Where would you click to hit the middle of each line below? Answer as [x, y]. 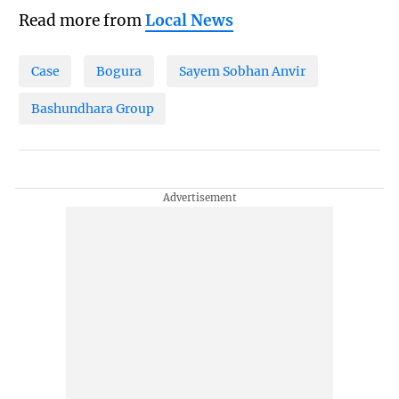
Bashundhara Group [92, 109]
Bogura [119, 71]
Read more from [81, 20]
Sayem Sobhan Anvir [242, 71]
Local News [189, 20]
